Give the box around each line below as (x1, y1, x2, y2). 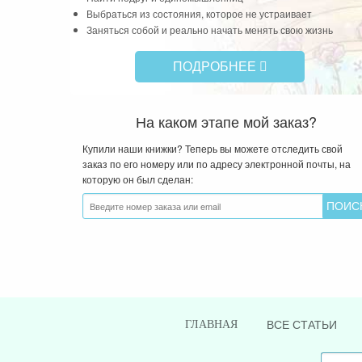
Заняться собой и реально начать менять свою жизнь (86, 22, 333, 36)
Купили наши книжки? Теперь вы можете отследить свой (82, 141, 343, 155)
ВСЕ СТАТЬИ (266, 316, 337, 333)
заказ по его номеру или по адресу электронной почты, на (82, 156, 351, 170)
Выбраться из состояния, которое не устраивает (86, 6, 312, 20)
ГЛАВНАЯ (184, 318, 238, 331)
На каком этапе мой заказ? (135, 110, 317, 132)
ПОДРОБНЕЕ (172, 56, 259, 75)
